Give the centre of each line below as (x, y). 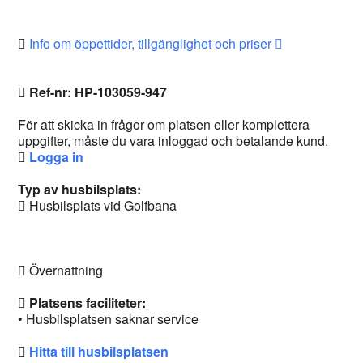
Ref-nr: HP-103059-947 (98, 92)
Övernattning (65, 270)
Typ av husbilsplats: (80, 189)
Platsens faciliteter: (88, 303)
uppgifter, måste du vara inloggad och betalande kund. (173, 141)
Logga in (57, 157)
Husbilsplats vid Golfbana (102, 205)
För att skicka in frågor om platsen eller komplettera (164, 124)
